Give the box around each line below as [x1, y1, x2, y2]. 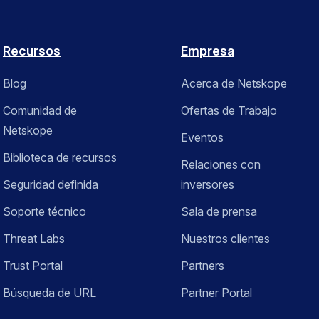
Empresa [180, 43, 234, 59]
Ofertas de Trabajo [180, 103, 277, 118]
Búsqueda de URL [3, 286, 97, 300]
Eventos [180, 130, 224, 145]
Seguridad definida [3, 177, 99, 192]
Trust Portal [3, 258, 63, 273]
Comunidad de [3, 103, 78, 118]
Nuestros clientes [180, 231, 270, 246]
